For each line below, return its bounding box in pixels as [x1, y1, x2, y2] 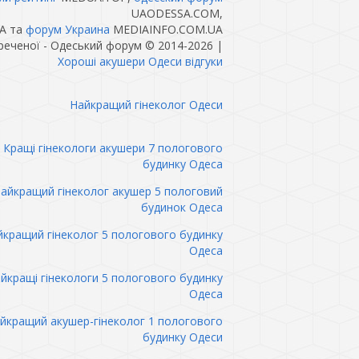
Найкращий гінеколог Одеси [69, 97, 223, 112]
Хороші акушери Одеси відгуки [57, 54, 223, 69]
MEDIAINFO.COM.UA [109, 22, 223, 37]
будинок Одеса [140, 200, 223, 215]
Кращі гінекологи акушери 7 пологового [2, 140, 223, 155]
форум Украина [25, 22, 110, 37]
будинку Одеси [142, 329, 223, 345]
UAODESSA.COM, [131, 6, 223, 21]
